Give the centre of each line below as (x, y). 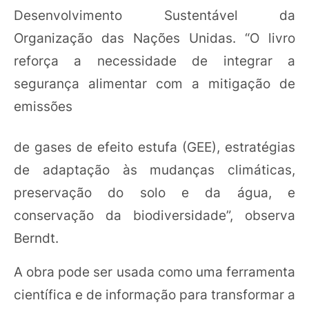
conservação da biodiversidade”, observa (154, 215)
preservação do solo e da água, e (154, 192)
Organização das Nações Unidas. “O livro (154, 38)
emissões (45, 106)
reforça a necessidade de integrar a (154, 60)
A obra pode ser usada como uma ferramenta (154, 272)
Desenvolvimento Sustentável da (154, 15)
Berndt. (38, 238)
